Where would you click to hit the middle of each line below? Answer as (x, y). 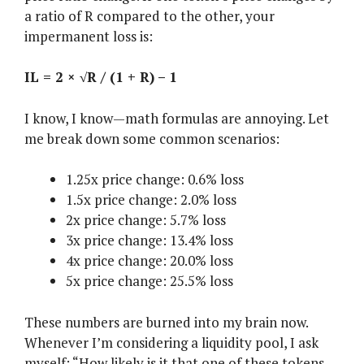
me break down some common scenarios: (152, 138)
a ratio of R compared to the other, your (149, 15)
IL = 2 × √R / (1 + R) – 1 (101, 77)
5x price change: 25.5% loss (149, 281)
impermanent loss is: (89, 36)
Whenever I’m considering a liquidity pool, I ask (171, 342)
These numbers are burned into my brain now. (166, 322)
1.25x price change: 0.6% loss (155, 180)
